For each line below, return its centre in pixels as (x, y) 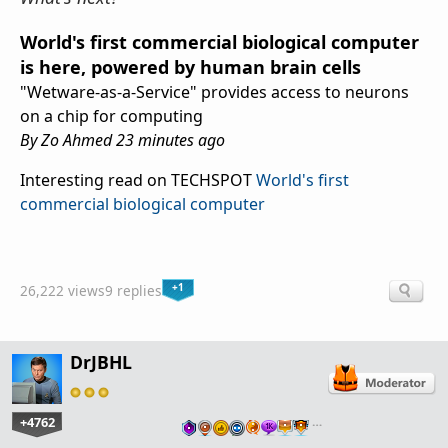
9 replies (133, 290)
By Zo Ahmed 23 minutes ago (122, 140)
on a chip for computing (111, 116)
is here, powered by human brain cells (190, 67)
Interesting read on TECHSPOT (138, 180)
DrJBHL (101, 361)
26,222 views (62, 290)
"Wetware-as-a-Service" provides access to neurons (214, 92)
